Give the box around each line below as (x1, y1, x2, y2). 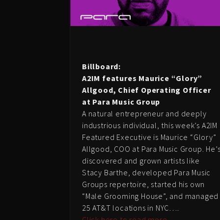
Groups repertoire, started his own (82, 179, 205, 189)
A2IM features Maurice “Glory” (82, 73, 203, 83)
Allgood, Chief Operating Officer (82, 84, 211, 95)
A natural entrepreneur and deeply (82, 108, 207, 118)
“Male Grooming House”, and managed (82, 191, 219, 201)
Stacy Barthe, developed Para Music (82, 167, 211, 177)
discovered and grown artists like (82, 155, 200, 165)
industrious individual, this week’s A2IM (82, 120, 218, 130)
